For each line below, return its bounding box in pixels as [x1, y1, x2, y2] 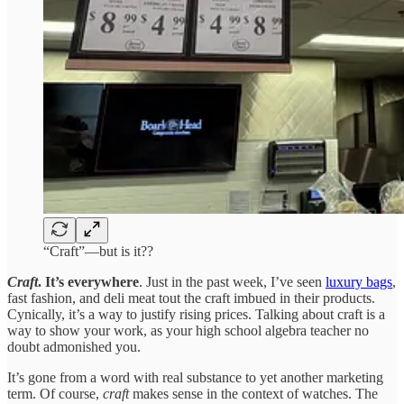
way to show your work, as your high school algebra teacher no [7, 322, 369, 338]
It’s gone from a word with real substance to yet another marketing [7, 369, 383, 385]
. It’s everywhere [38, 273, 139, 289]
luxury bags [326, 273, 392, 289]
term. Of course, [7, 385, 103, 401]
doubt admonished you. [7, 338, 141, 354]
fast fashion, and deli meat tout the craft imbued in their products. [7, 289, 375, 306]
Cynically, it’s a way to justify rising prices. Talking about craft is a [7, 306, 385, 322]
